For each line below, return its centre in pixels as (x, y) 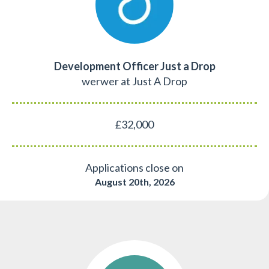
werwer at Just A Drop (134, 81)
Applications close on (134, 167)
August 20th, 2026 (134, 181)
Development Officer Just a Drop (134, 66)
